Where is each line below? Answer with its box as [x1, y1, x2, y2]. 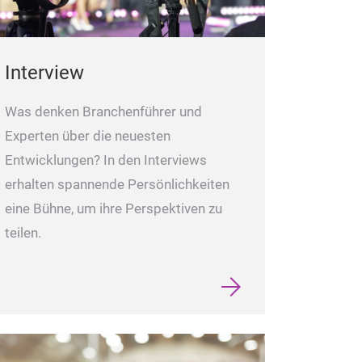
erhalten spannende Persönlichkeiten [5, 176, 229, 192]
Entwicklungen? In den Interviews [5, 152, 207, 168]
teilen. [5, 225, 41, 241]
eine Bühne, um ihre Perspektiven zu [5, 200, 222, 217]
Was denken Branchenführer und [5, 103, 202, 120]
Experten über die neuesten [5, 128, 170, 144]
